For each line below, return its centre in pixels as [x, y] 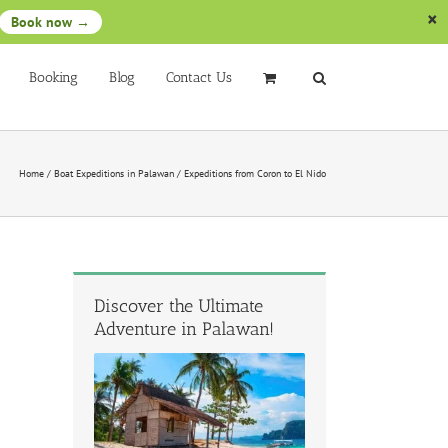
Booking [53, 77]
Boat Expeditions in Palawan [114, 173]
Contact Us [199, 77]
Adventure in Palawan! [184, 329]
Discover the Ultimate [178, 306]
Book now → [50, 22]
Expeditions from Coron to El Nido [255, 173]
